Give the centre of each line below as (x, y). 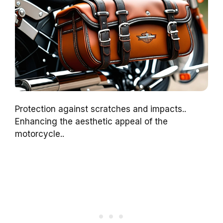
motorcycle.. (40, 134)
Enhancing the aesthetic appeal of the (91, 122)
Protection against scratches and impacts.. (101, 109)
